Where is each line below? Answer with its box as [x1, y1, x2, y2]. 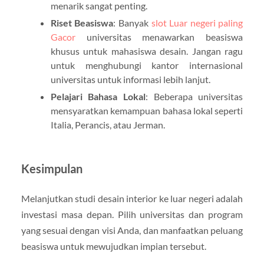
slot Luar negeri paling [151, 16, 243, 28]
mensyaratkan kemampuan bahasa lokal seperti [50, 104, 243, 116]
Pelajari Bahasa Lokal [50, 90, 146, 102]
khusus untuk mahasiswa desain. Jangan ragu [50, 45, 243, 57]
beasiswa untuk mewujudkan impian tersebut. [21, 240, 206, 252]
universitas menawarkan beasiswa [75, 31, 243, 42]
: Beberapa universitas [146, 90, 243, 102]
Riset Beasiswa [50, 16, 114, 28]
